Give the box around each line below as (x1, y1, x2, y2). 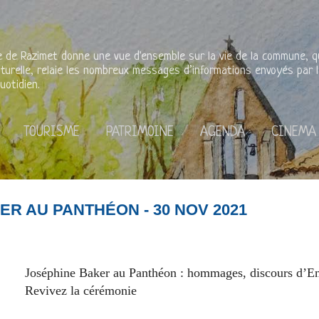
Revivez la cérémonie (25, 283, 137, 298)
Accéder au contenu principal (92, 11, 227, 24)
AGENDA (200, 125, 245, 140)
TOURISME (23, 125, 80, 140)
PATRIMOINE (106, 125, 174, 140)
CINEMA (271, 125, 316, 140)
